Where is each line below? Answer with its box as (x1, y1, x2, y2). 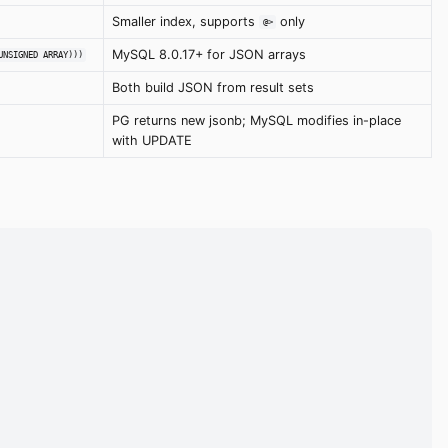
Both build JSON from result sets (112, 79, 314, 95)
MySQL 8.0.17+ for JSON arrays (112, 46, 306, 62)
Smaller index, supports (112, 13, 259, 29)
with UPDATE (112, 132, 192, 148)
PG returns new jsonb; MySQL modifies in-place (112, 112, 401, 128)
